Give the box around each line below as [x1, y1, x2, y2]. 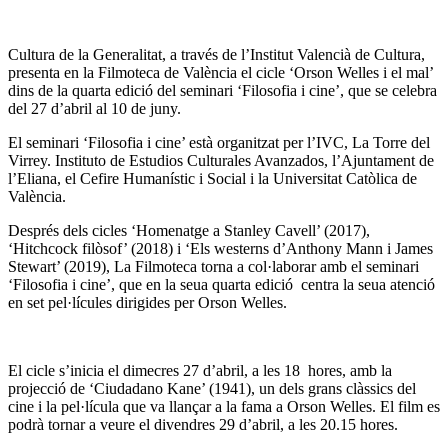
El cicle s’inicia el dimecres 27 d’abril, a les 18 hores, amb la [8, 361, 392, 379]
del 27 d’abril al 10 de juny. [8, 99, 181, 117]
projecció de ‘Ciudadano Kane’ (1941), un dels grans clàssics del [8, 379, 416, 397]
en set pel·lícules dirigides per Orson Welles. [8, 293, 287, 311]
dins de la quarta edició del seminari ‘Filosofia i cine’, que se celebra [8, 81, 437, 99]
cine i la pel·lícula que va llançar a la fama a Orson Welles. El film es [8, 397, 440, 415]
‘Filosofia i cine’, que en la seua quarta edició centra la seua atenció [8, 275, 435, 293]
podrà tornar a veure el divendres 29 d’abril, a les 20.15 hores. [8, 415, 398, 433]
